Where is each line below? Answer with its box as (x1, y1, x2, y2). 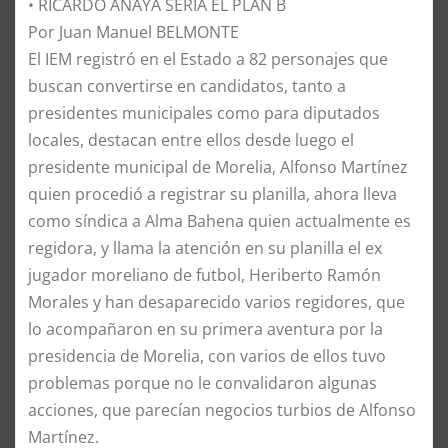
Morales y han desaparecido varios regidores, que (28, 290, 405, 313)
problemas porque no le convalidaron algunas (28, 371, 377, 394)
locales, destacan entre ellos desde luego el (28, 128, 354, 151)
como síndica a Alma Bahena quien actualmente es (28, 209, 411, 232)
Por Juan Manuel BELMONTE (28, 20, 239, 43)
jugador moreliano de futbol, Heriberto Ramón (28, 263, 381, 286)
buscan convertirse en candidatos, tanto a (28, 74, 346, 97)
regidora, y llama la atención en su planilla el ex (28, 236, 382, 259)
